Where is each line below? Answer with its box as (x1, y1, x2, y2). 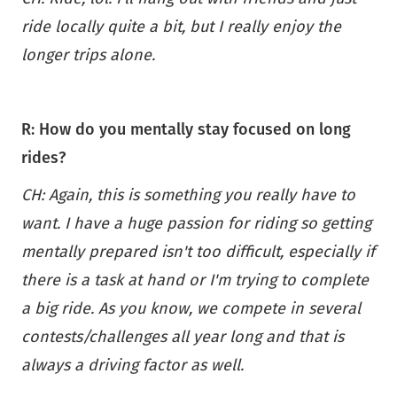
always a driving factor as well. (21, 354, 244, 375)
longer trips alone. (21, 44, 155, 65)
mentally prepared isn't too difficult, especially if (21, 241, 375, 261)
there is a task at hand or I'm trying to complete (21, 269, 369, 290)
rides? (21, 147, 66, 167)
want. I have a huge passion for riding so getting (21, 213, 371, 233)
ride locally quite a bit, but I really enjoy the (21, 16, 341, 36)
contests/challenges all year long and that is (21, 326, 344, 346)
